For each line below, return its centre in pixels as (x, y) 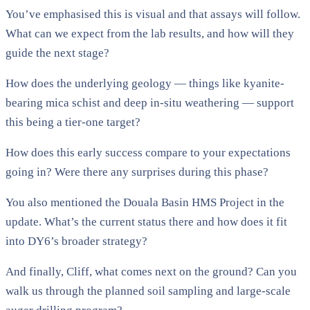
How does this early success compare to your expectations (148, 152)
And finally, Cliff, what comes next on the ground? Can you (151, 271)
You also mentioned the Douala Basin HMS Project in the (145, 202)
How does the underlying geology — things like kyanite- (145, 83)
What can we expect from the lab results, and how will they (150, 33)
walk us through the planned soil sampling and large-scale (148, 291)
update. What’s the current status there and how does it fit (146, 221)
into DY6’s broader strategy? (76, 241)
